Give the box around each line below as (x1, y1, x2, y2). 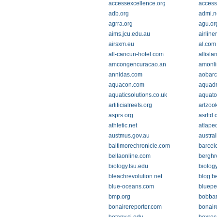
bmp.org (108, 193, 130, 200)
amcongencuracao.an (108, 61, 166, 68)
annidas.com (108, 71, 142, 78)
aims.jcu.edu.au (108, 31, 150, 37)
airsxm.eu (108, 41, 134, 47)
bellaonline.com (108, 153, 151, 159)
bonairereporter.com (108, 203, 162, 210)
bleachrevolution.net (108, 173, 162, 180)
